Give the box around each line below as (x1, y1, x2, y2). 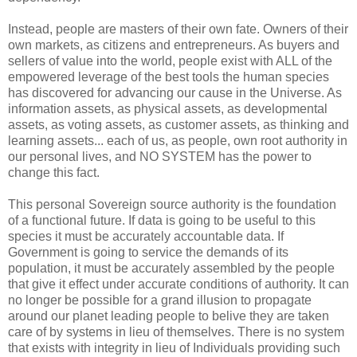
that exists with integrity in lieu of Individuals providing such (8, 340, 340, 355)
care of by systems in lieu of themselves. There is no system (8, 324, 344, 339)
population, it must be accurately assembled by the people (8, 261, 335, 275)
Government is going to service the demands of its (8, 245, 288, 259)
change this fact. (8, 165, 100, 179)
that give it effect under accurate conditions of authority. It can (8, 277, 349, 291)
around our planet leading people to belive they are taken (8, 308, 329, 323)
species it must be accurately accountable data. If (8, 229, 284, 243)
